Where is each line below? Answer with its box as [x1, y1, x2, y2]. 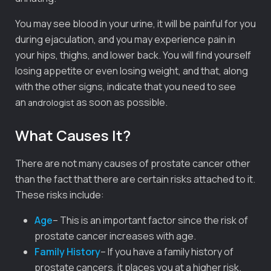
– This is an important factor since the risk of [53, 213, 248, 227]
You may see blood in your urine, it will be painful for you [15, 16, 256, 30]
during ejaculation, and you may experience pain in [15, 32, 235, 46]
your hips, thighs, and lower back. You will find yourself [15, 48, 251, 62]
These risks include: [15, 188, 104, 201]
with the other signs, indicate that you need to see [15, 79, 236, 93]
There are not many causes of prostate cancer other [15, 156, 250, 170]
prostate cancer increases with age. [34, 229, 196, 243]
